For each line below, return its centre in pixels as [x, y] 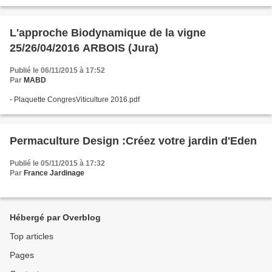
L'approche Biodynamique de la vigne [108, 33]
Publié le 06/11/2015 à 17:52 [57, 71]
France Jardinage [54, 173]
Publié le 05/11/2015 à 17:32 [57, 164]
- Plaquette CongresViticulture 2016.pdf [75, 100]
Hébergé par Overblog [55, 218]
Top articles [32, 236]
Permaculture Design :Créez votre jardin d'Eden [133, 141]
